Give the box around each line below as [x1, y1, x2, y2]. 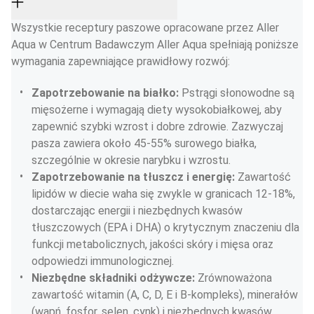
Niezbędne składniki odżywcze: [32, 271, 198, 285]
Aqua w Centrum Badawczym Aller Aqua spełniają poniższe [11, 38, 301, 51]
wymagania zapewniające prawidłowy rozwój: [11, 55, 230, 68]
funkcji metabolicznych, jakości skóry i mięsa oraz [32, 238, 276, 251]
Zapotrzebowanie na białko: [32, 86, 182, 100]
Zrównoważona [198, 271, 275, 285]
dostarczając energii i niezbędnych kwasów [32, 204, 245, 217]
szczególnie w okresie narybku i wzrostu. [32, 153, 231, 167]
